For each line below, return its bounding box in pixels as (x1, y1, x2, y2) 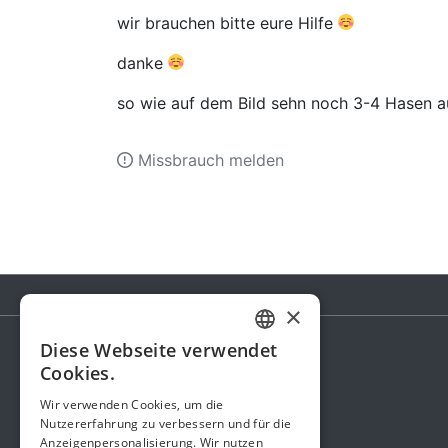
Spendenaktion (117, 366, 274, 391)
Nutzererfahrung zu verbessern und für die (40, 415, 292, 432)
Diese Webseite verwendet (40, 338, 278, 362)
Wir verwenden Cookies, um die (40, 396, 224, 413)
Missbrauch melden (133, 149, 284, 170)
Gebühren (117, 406, 190, 427)
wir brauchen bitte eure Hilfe (117, 13, 338, 34)
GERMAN (259, 348, 305, 363)
